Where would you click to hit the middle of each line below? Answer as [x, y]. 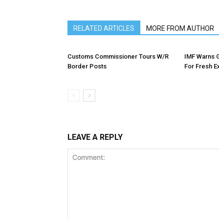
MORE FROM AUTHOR [180, 28]
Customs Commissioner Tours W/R [118, 56]
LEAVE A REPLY [95, 137]
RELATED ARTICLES [104, 28]
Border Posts [87, 66]
